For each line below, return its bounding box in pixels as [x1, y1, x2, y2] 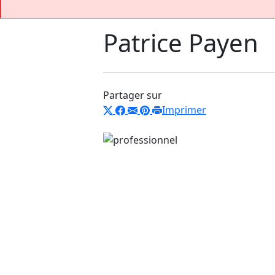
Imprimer [162, 103, 206, 117]
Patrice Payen [103, 25, 258, 60]
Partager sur [103, 88, 162, 102]
